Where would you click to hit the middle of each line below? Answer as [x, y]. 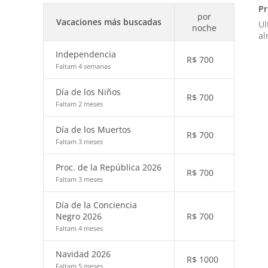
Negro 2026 [79, 216]
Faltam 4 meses [79, 228]
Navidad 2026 [83, 254]
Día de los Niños [88, 92]
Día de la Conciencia [96, 205]
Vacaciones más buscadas [109, 22]
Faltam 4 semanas [83, 66]
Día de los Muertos [93, 130]
